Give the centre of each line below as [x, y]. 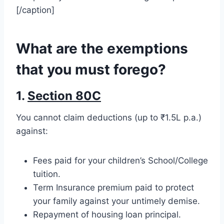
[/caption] [35, 10]
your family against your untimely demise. [116, 201]
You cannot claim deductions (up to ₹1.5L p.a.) [109, 117]
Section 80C [64, 95]
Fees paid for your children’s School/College [120, 160]
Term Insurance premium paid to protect [113, 187]
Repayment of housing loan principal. [107, 214]
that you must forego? [91, 69]
